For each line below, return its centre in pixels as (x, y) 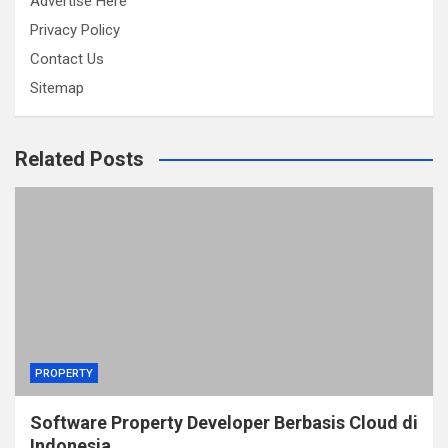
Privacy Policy (75, 30)
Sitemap (57, 88)
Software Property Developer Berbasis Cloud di (224, 422)
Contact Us (67, 59)
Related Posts (79, 159)
